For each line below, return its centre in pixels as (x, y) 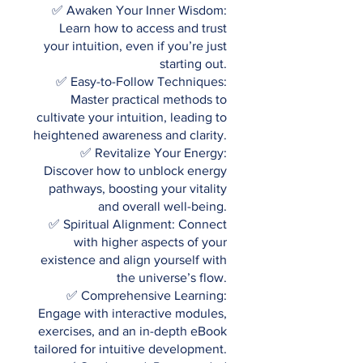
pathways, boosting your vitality (138, 189)
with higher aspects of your (150, 242)
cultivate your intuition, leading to (132, 117)
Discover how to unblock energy (135, 171)
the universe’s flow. (172, 278)
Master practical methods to (149, 100)
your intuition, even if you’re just (135, 46)
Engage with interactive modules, (132, 314)
